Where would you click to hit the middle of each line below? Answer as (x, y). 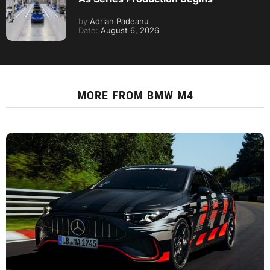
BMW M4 (170, 95)
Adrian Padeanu (118, 21)
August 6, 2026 (129, 30)
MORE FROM (112, 95)
